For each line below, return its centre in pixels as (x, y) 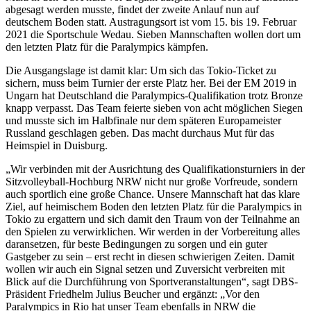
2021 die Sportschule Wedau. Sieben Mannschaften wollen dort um (153, 35)
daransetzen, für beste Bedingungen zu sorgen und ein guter (136, 244)
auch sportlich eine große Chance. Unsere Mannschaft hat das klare (153, 194)
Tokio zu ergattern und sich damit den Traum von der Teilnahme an (153, 219)
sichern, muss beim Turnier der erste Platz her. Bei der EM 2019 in (151, 83)
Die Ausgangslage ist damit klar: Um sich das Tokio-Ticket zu (141, 71)
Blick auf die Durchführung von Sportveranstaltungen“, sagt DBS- (152, 282)
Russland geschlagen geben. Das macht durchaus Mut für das (140, 133)
